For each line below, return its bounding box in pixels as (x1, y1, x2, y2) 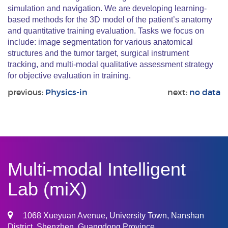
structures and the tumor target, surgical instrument (8, 49, 189, 58)
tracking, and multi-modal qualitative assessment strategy (8, 60, 213, 69)
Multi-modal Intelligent (8, 159, 186, 180)
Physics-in (45, 87, 88, 98)
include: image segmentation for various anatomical (8, 38, 193, 47)
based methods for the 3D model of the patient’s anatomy (8, 15, 212, 24)
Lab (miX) (8, 179, 87, 200)
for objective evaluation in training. (8, 71, 131, 80)
